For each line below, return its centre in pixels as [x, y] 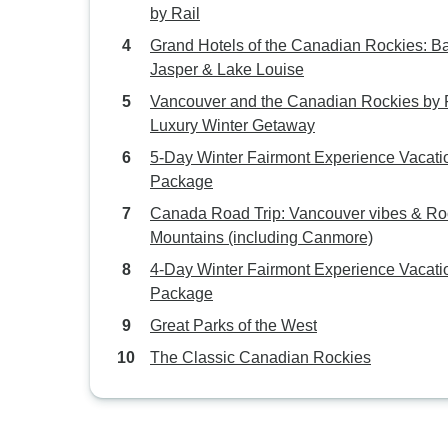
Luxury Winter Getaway [232, 125]
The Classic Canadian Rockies [260, 357]
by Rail [175, 13]
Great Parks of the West [233, 325]
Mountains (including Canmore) [261, 237]
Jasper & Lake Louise [227, 69]
